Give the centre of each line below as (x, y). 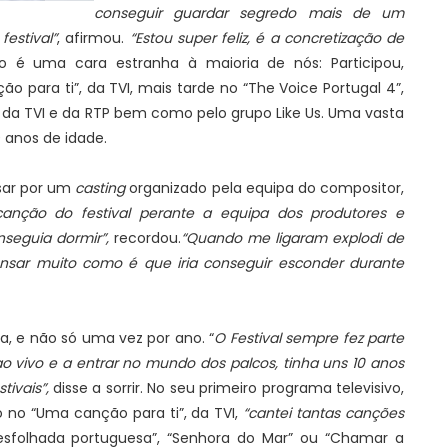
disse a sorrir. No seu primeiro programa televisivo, (226, 388)
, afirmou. (93, 38)
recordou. (147, 238)
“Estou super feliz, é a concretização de (266, 38)
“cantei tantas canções (324, 413)
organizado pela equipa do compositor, (265, 188)
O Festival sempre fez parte (309, 338)
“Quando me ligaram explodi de (292, 238)
